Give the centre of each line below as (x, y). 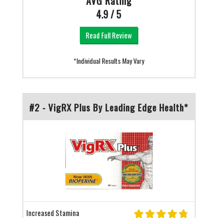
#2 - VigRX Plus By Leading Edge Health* (109, 107)
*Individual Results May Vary (109, 61)
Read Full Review (109, 35)
